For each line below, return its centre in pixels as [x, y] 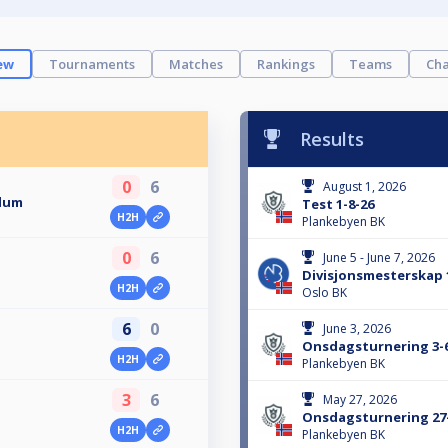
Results [332, 139]
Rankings [286, 64]
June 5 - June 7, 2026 [379, 258]
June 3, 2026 [357, 329]
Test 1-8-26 [338, 204]
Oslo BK [324, 293]
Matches [196, 64]
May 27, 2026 [360, 400]
